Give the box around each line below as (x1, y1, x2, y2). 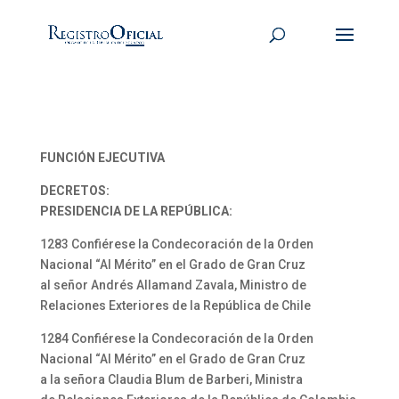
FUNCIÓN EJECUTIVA (39, 151, 165, 165)
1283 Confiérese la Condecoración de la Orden (39, 237, 313, 251)
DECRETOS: (39, 183, 110, 198)
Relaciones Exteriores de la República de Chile (39, 298, 311, 313)
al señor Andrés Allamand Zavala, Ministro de (39, 278, 306, 292)
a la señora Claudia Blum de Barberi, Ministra (39, 372, 303, 387)
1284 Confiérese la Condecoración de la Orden (39, 331, 313, 346)
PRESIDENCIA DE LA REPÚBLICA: (39, 204, 232, 218)
